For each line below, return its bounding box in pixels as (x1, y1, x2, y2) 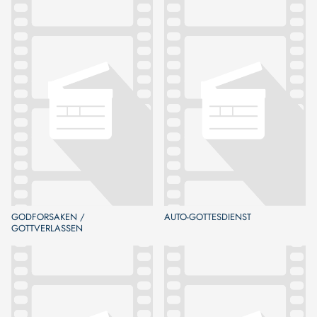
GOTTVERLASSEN (11, 221, 83, 235)
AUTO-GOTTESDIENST (164, 209, 251, 224)
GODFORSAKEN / (11, 209, 85, 224)
